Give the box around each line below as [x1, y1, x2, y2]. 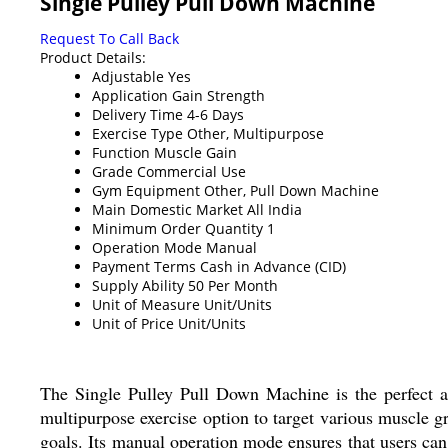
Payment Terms [92, 256, 196, 276]
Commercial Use [137, 161, 246, 181]
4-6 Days [187, 104, 244, 124]
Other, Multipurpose [187, 123, 324, 143]
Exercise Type [92, 123, 183, 143]
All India [247, 199, 302, 219]
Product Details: [40, 47, 146, 67]
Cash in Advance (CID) [200, 256, 346, 276]
